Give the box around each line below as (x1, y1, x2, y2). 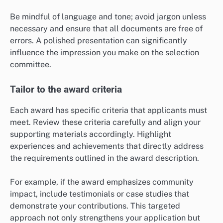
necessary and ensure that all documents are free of (10, 23, 203, 33)
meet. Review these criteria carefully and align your (10, 117, 201, 127)
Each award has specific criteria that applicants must (10, 106, 207, 115)
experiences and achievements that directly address (10, 141, 204, 151)
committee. (10, 59, 51, 69)
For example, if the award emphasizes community (10, 177, 194, 187)
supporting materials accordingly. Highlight (10, 129, 171, 139)
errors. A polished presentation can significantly (10, 35, 187, 45)
